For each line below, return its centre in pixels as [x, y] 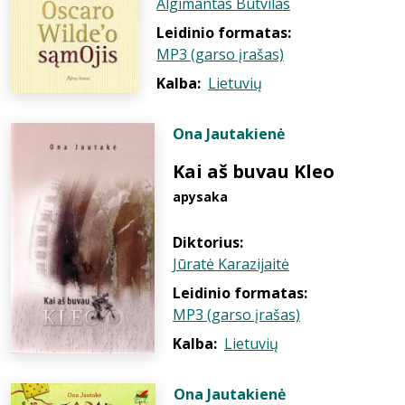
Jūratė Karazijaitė [231, 264]
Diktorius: [208, 242]
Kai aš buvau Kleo [254, 171]
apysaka [200, 197]
